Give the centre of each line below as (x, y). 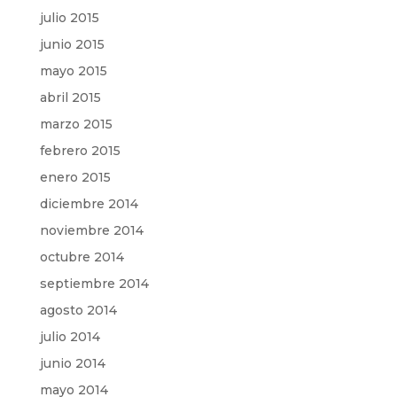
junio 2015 (72, 44)
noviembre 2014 (91, 230)
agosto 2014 (78, 310)
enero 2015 (75, 177)
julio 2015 (69, 17)
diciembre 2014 (89, 203)
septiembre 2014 (94, 283)
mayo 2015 (73, 70)
